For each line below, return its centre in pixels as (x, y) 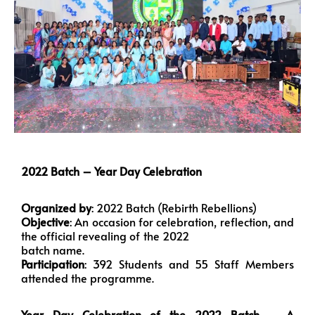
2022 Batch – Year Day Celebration (111, 171)
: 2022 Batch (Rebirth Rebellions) (174, 207)
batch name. (53, 249)
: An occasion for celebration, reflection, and (182, 221)
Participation (53, 263)
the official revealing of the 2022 (157, 235)
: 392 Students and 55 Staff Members (189, 263)
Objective (45, 221)
